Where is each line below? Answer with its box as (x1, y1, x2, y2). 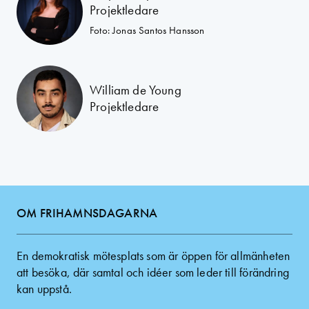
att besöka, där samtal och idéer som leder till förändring (17, 264, 289, 280)
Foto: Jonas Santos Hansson (90, 23, 205, 37)
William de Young (90, 81, 181, 99)
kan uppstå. (17, 281, 72, 297)
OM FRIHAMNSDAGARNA (17, 205, 158, 221)
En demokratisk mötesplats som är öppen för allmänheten (17, 248, 290, 263)
